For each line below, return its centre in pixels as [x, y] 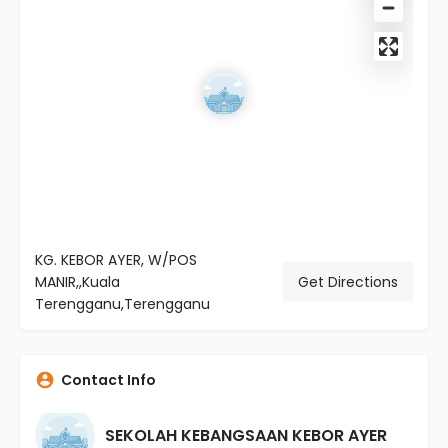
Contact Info [108, 380]
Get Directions [348, 282]
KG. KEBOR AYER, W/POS [116, 260]
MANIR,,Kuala [77, 282]
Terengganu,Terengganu [122, 304]
